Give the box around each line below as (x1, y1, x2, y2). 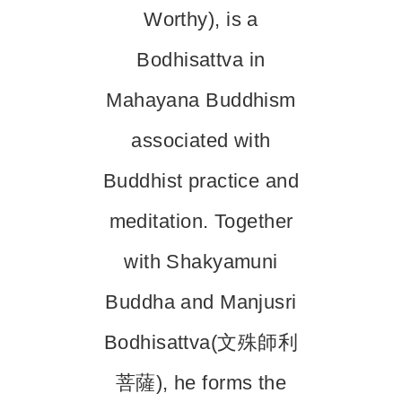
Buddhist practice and (102, 170, 300, 192)
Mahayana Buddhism (106, 89, 296, 111)
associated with (131, 129, 271, 152)
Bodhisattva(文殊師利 (103, 331, 299, 354)
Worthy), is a (144, 8, 258, 31)
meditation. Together (109, 210, 293, 232)
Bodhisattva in (136, 48, 266, 71)
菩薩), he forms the (115, 371, 287, 394)
